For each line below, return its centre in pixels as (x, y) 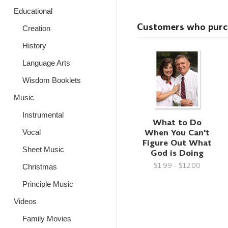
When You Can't (177, 132)
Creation (36, 28)
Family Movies (47, 219)
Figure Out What (177, 142)
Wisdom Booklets (51, 80)
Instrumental (43, 115)
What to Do (177, 122)
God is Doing (177, 153)
